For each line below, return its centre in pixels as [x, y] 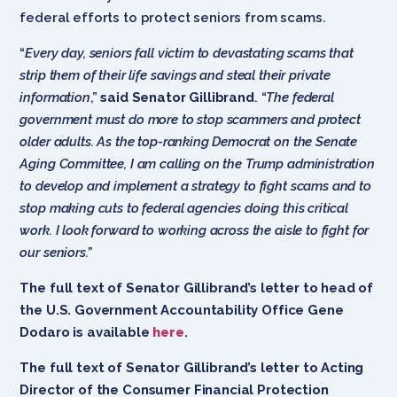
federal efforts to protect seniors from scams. [175, 17]
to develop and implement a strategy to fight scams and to [195, 186]
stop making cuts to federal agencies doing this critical [184, 208]
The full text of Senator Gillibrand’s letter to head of [197, 288]
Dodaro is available [86, 332]
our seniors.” [58, 252]
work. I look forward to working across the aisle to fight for [195, 230]
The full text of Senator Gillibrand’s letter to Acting [192, 367]
